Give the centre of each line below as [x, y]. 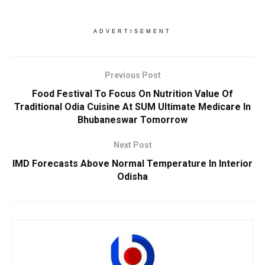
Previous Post [132, 75]
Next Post [132, 145]
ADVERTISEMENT [132, 32]
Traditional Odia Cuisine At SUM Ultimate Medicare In [132, 107]
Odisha [132, 177]
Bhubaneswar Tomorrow [132, 120]
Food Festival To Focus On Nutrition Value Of [132, 94]
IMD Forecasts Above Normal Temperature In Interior [132, 164]
